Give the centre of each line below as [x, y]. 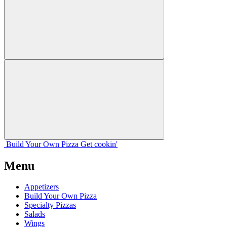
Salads [35, 214]
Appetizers [42, 187]
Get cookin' [99, 144]
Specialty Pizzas [50, 205]
